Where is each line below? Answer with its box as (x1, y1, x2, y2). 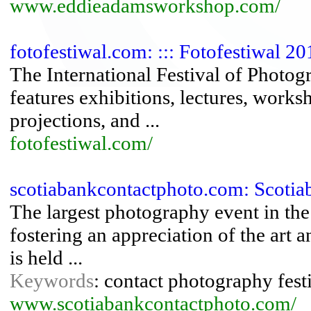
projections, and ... (10, 109, 160, 131)
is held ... (10, 246, 83, 269)
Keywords (10, 269, 94, 292)
